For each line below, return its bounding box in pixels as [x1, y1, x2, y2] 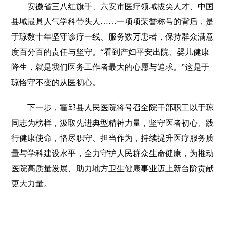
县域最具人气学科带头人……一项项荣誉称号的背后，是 [11, 17, 214, 26]
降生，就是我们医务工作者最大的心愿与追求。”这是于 [11, 62, 210, 71]
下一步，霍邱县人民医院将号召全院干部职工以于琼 [11, 103, 214, 112]
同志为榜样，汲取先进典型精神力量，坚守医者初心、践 [11, 118, 214, 127]
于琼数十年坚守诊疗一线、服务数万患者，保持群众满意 [11, 32, 214, 41]
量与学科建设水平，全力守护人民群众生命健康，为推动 [11, 148, 214, 158]
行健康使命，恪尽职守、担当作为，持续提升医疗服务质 [11, 133, 214, 142]
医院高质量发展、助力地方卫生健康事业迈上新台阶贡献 [11, 164, 214, 173]
